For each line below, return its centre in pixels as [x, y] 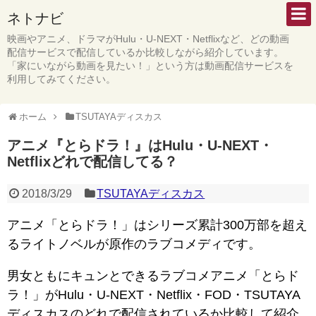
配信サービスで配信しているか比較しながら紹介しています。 [145, 52]
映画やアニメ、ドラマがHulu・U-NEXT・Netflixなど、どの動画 [148, 39]
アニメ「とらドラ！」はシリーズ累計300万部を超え [157, 225]
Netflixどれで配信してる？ [92, 162]
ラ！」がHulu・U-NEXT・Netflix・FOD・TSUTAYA [154, 295]
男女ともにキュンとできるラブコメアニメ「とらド [153, 276]
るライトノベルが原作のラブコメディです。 [134, 244]
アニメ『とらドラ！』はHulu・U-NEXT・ [140, 145]
